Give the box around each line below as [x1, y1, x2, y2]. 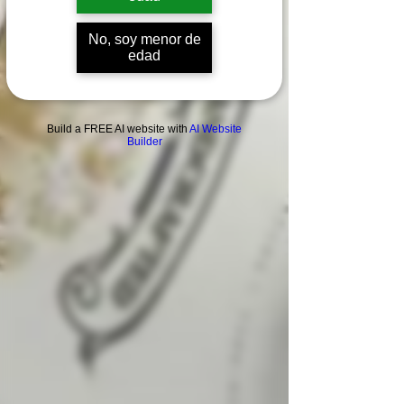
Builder [126, 134, 162, 148]
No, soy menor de [87, 31, 201, 47]
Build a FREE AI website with [47, 122, 189, 135]
